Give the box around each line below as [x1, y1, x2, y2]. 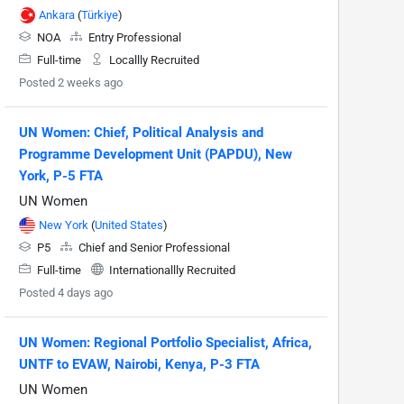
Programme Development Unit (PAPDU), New [19, 145, 292, 162]
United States [95, 217, 163, 232]
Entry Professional [86, 30, 181, 44]
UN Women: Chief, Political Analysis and [19, 124, 263, 141]
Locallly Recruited [106, 52, 199, 67]
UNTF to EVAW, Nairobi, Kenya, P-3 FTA [19, 355, 260, 372]
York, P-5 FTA [19, 167, 103, 184]
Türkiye [81, 7, 118, 22]
